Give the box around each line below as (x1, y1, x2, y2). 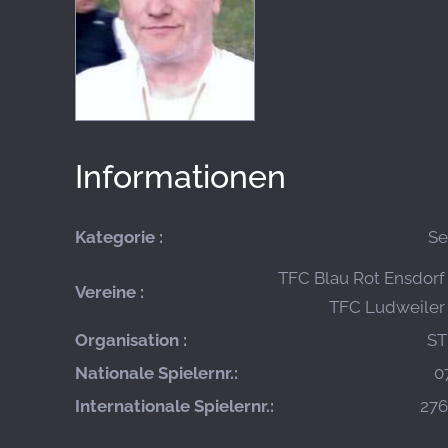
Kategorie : (75, 227, 163, 247)
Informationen (75, 158, 286, 195)
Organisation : (75, 330, 187, 350)
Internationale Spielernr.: (75, 396, 274, 416)
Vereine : (75, 282, 144, 302)
